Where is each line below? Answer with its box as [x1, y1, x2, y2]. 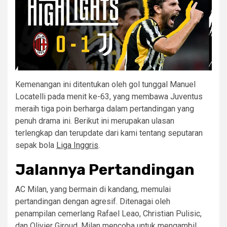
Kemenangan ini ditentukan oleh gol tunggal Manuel [15, 80, 196, 89]
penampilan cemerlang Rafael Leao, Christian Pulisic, [15, 209, 202, 218]
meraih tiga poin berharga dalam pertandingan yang [15, 104, 194, 113]
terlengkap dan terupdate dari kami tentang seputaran [15, 128, 203, 138]
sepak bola [15, 140, 56, 150]
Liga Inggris [56, 140, 98, 150]
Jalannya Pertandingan [15, 161, 195, 179]
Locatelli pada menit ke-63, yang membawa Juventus [15, 92, 203, 101]
